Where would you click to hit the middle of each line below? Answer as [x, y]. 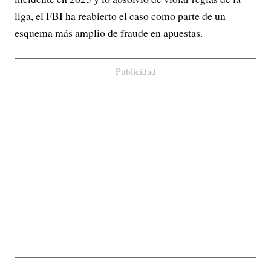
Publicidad [135, 71]
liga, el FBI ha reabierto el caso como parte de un [120, 16]
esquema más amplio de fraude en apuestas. [109, 33]
